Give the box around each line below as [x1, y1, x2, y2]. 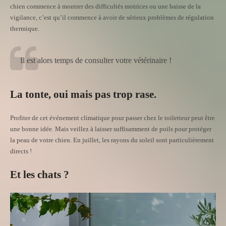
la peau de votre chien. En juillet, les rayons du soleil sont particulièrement [10, 136, 214, 144]
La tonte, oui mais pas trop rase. [10, 88, 156, 100]
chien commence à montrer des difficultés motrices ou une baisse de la [10, 2, 201, 10]
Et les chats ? [10, 168, 69, 181]
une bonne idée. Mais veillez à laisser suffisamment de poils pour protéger [10, 125, 211, 133]
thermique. [10, 24, 39, 32]
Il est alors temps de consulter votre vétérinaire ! [20, 55, 172, 65]
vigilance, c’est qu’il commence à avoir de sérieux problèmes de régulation [10, 13, 214, 21]
